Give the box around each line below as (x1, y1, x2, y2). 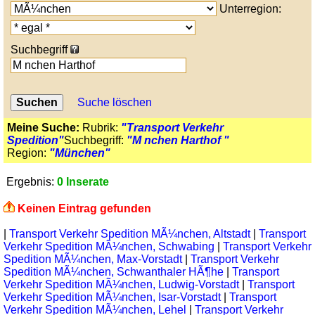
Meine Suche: (7, 122, 79, 134)
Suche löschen (77, 96, 152, 108)
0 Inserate (57, 176, 109, 188)
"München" (49, 147, 110, 159)
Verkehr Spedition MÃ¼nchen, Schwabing (4, 240, 217, 252)
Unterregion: (217, 3, 281, 15)
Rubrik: (79, 122, 121, 134)
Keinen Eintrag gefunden (18, 202, 151, 214)
